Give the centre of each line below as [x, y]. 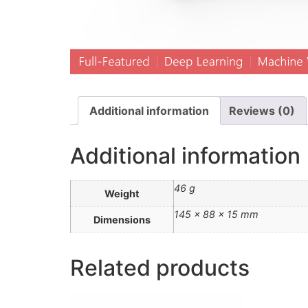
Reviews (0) [262, 111]
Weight [122, 194]
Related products [160, 268]
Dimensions [122, 220]
